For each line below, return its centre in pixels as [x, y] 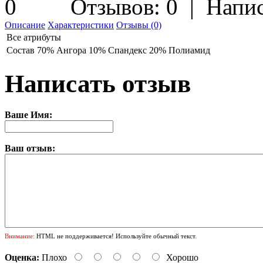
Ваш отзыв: [30, 149]
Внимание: [20, 236]
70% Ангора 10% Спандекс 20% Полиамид [124, 50]
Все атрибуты [34, 38]
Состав [21, 50]
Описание [25, 25]
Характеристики [81, 25]
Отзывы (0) [139, 25]
